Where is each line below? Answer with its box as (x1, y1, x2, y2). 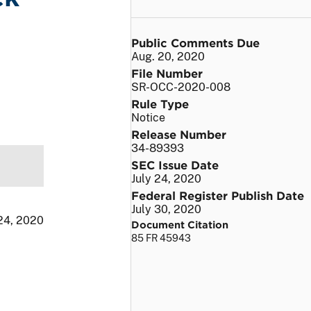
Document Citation (131, 218, 228, 230)
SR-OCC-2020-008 (131, 80, 230, 94)
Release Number (131, 126, 226, 141)
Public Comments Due (131, 35, 260, 49)
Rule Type (131, 96, 189, 110)
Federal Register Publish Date (131, 187, 304, 202)
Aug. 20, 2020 (131, 49, 205, 63)
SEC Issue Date (131, 157, 219, 171)
